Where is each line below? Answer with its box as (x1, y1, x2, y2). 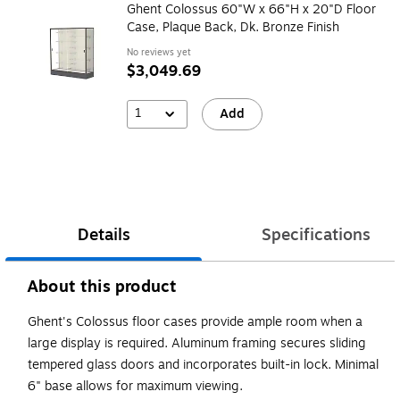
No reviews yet (127, 45, 191, 59)
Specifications (262, 222, 371, 248)
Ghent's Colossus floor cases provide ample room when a (28, 312, 362, 332)
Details (77, 222, 130, 248)
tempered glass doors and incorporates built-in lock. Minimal (28, 355, 379, 375)
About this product (27, 274, 178, 300)
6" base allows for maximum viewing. (28, 377, 243, 396)
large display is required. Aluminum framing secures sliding (28, 334, 366, 354)
